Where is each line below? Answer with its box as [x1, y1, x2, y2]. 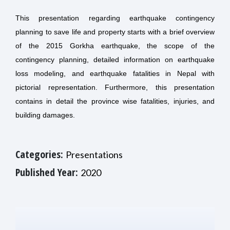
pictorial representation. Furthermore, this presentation [15, 83, 215, 92]
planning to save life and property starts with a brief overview [15, 28, 215, 36]
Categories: [15, 147, 66, 162]
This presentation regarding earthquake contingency [15, 14, 215, 23]
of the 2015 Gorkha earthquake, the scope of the [15, 42, 215, 50]
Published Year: [15, 165, 81, 180]
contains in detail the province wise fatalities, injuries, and [15, 97, 215, 106]
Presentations [66, 149, 123, 161]
